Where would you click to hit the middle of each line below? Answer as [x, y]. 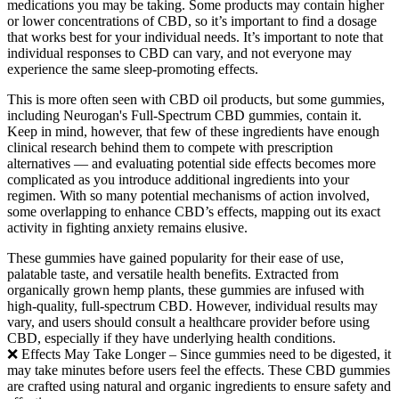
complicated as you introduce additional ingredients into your [178, 179]
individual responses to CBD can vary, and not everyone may [179, 53]
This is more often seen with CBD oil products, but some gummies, [196, 99]
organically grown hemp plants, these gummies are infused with [186, 289]
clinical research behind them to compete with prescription [170, 147]
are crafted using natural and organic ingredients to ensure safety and [199, 386]
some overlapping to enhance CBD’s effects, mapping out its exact [194, 211]
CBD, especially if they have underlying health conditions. [171, 338]
